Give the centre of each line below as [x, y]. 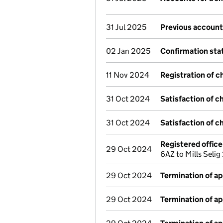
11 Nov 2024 [128, 75]
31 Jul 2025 [126, 27]
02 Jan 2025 [128, 51]
